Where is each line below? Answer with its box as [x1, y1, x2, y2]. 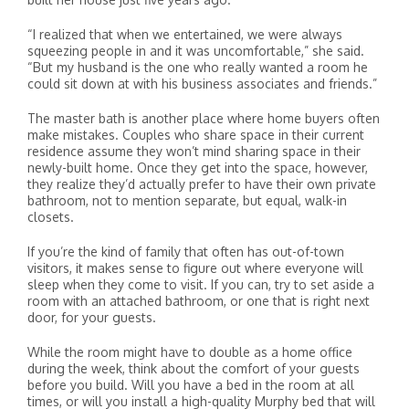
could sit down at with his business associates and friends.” [27, 76, 377, 91]
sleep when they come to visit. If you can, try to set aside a [27, 277, 374, 292]
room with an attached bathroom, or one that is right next [27, 293, 370, 309]
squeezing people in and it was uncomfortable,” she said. [27, 43, 364, 58]
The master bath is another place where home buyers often [27, 110, 380, 126]
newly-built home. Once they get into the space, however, [27, 160, 368, 175]
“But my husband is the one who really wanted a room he [27, 59, 368, 75]
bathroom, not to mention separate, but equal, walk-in [27, 193, 347, 208]
